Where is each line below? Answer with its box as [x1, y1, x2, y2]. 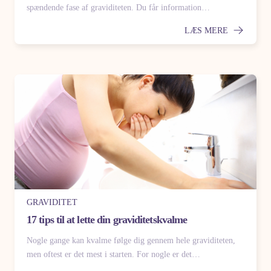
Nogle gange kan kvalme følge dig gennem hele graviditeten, [27, 236, 235, 246]
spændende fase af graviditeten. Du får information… [27, 3, 210, 12]
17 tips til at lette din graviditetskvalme [27, 214, 188, 226]
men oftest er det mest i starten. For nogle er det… [27, 250, 200, 260]
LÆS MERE [184, 26, 230, 35]
